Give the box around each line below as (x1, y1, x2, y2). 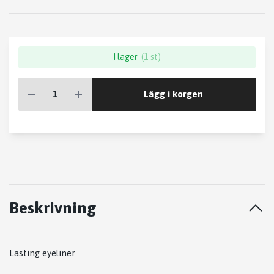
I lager (113, 52, 138, 62)
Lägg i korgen (144, 88, 204, 99)
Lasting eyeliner (9, 248, 78, 258)
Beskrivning (9, 198, 97, 217)
